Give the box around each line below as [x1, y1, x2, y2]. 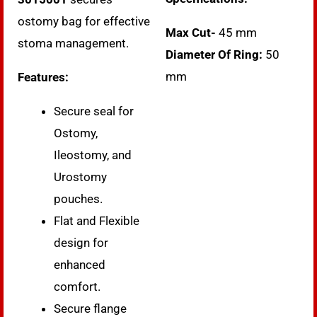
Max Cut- [166, 25, 216, 40]
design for [54, 235, 108, 250]
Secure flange [54, 301, 127, 316]
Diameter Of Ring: [166, 47, 263, 62]
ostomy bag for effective [18, 13, 150, 28]
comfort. [54, 279, 100, 294]
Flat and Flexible [54, 213, 139, 228]
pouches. [54, 191, 103, 206]
